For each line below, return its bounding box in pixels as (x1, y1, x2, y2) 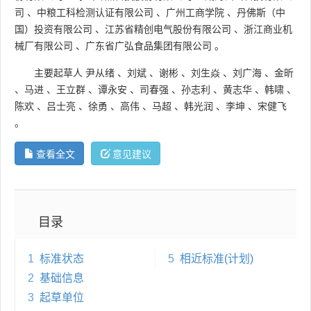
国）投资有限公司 (15, 23, 92, 35)
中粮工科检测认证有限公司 (37, 6, 153, 18)
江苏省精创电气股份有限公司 (105, 23, 231, 35)
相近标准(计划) (179, 252, 253, 264)
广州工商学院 (166, 6, 224, 18)
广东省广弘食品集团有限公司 (85, 40, 212, 51)
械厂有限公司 (15, 40, 73, 51)
